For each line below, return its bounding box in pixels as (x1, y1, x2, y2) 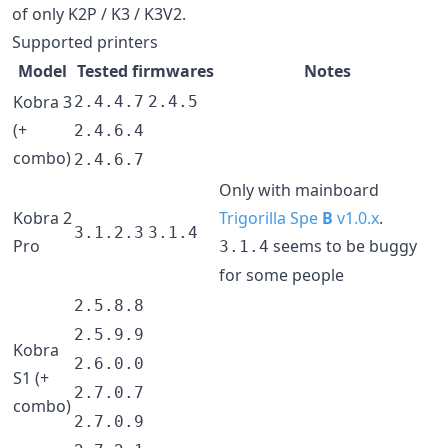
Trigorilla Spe (219, 207, 322, 229)
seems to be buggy (269, 235, 417, 257)
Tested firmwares (77, 60, 214, 82)
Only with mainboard (219, 179, 379, 201)
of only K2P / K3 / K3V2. (12, 3, 186, 25)
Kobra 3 (13, 91, 72, 113)
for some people (219, 264, 344, 286)
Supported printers (12, 31, 158, 53)
